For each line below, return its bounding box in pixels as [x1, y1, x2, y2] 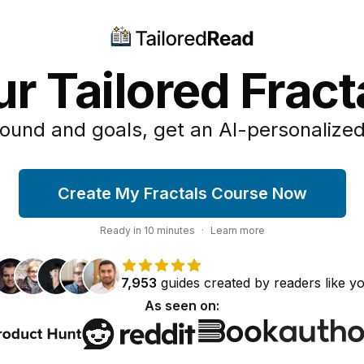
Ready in [99, 224, 144, 236]
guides [161, 275, 200, 291]
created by [200, 275, 274, 291]
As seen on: [145, 297, 219, 314]
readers [274, 275, 321, 291]
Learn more [210, 224, 265, 236]
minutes [154, 224, 195, 236]
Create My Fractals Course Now [57, 184, 307, 203]
